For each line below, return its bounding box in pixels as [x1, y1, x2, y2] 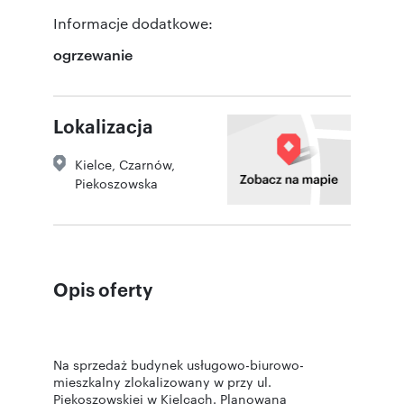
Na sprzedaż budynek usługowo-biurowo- [53, 354, 304, 373]
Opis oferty [53, 275, 153, 301]
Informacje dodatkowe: [53, 13, 213, 32]
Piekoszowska [75, 173, 158, 192]
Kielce [75, 154, 112, 173]
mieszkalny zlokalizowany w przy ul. [53, 372, 271, 390]
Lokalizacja [53, 112, 153, 138]
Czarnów [119, 154, 171, 173]
